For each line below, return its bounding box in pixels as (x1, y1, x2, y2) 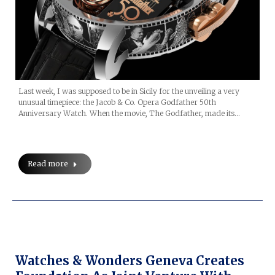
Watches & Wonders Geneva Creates (15, 252, 244, 268)
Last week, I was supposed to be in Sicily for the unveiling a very (18, 86, 239, 96)
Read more (28, 158, 68, 168)
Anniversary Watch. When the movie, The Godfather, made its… (18, 108, 240, 118)
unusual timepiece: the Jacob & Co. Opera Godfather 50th (18, 97, 216, 107)
